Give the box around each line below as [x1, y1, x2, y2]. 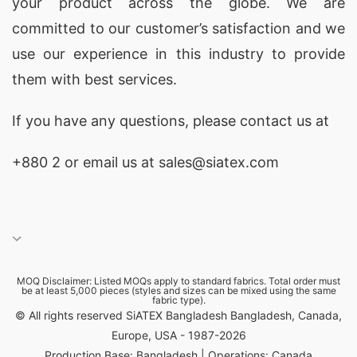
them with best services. [12, 71, 177, 88]
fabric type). [151, 294, 206, 306]
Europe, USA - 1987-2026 [111, 328, 246, 342]
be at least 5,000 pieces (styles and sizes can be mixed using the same [21, 284, 336, 296]
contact [240, 112, 292, 129]
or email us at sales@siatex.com [65, 154, 279, 171]
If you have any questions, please [12, 112, 240, 129]
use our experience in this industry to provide [12, 45, 345, 62]
